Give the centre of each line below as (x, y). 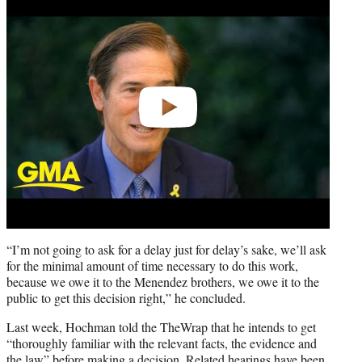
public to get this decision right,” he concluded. (126, 297)
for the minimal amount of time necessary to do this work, (152, 265)
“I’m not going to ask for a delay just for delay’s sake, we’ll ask (166, 249)
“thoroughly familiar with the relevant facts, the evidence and (162, 343)
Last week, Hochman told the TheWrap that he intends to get (161, 326)
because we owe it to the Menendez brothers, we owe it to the (163, 281)
